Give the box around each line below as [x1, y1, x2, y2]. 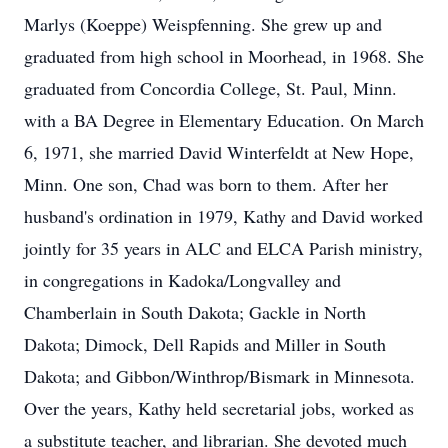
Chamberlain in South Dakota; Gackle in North [24, 300, 366, 324]
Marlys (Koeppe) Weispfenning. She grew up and [24, 12, 382, 36]
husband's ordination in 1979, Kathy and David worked [24, 204, 423, 228]
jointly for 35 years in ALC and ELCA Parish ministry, [24, 236, 423, 260]
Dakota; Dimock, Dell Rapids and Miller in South [24, 332, 386, 356]
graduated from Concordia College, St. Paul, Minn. [24, 76, 397, 100]
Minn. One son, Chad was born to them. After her [24, 172, 388, 196]
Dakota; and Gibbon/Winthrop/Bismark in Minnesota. [24, 364, 415, 388]
